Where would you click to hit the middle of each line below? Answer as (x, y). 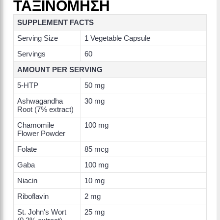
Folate (27, 149)
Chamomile (36, 125)
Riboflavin (33, 196)
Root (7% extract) (45, 109)
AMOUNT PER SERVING (60, 69)
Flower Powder (41, 133)
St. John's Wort (42, 212)
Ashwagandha (40, 101)
